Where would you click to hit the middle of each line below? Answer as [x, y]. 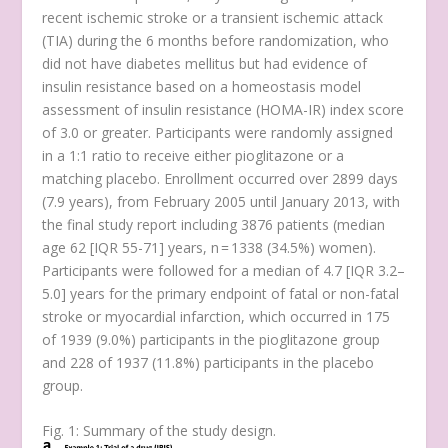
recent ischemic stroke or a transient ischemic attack [213, 17]
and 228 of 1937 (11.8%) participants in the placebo [208, 362]
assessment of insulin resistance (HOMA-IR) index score [223, 109]
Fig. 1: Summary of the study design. [159, 431]
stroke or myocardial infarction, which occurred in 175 [216, 316]
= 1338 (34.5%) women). [298, 247]
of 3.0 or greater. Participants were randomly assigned [218, 132]
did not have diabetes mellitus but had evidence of [205, 63]
